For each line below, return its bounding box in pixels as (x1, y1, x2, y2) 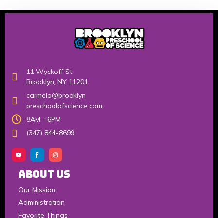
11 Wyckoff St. (26, 67, 73, 76)
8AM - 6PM (26, 114, 61, 124)
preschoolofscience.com (26, 101, 102, 110)
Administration (18, 198, 65, 207)
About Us (18, 168, 70, 181)
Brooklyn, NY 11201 (26, 77, 88, 86)
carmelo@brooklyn (26, 91, 86, 100)
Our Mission (18, 185, 55, 195)
